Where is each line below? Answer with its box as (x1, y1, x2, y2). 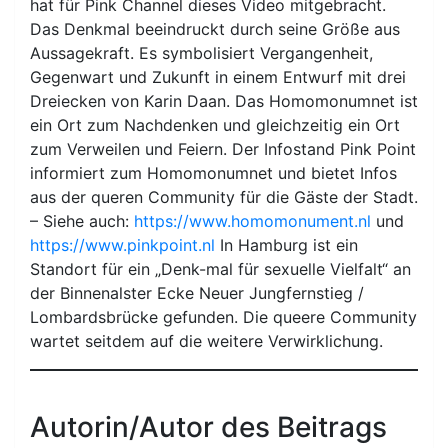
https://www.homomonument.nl (134, 210, 371, 231)
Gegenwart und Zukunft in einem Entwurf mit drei (30, 66, 406, 87)
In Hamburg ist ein (215, 234, 358, 255)
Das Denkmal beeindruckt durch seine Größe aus (30, 18, 400, 39)
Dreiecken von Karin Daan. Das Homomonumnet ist (30, 90, 418, 111)
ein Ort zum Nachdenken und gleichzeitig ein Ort (30, 114, 400, 135)
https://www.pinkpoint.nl (30, 234, 215, 255)
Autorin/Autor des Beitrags (30, 409, 387, 444)
